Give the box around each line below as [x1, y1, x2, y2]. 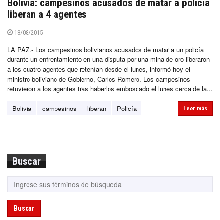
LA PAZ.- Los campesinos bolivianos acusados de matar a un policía [7, 44, 204, 54]
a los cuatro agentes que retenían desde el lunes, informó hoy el [7, 64, 190, 74]
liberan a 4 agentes [7, 8, 87, 20]
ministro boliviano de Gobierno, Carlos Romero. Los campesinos [7, 74, 190, 83]
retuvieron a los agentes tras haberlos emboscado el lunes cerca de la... [7, 83, 213, 93]
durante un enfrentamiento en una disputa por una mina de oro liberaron [7, 54, 210, 64]
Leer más [183, 105, 207, 112]
